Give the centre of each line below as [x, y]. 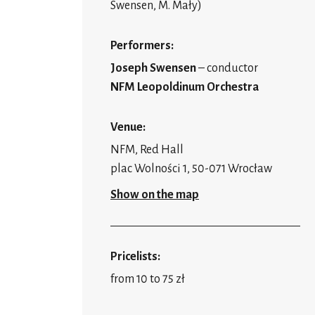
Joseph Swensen [154, 68]
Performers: [142, 46]
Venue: [128, 127]
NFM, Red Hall [147, 150]
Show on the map [155, 195]
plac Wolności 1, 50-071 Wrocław [191, 169]
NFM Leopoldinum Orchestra [185, 87]
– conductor [228, 68]
